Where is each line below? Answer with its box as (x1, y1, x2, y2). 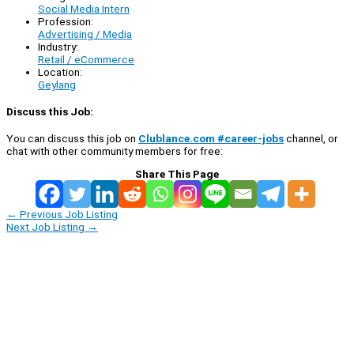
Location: (38, 65, 82, 78)
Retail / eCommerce (38, 52, 134, 66)
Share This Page (135, 168, 219, 181)
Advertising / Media (38, 27, 132, 40)
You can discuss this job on (6, 132, 138, 145)
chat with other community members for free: (6, 145, 223, 158)
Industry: (38, 40, 78, 53)
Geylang (38, 77, 76, 91)
